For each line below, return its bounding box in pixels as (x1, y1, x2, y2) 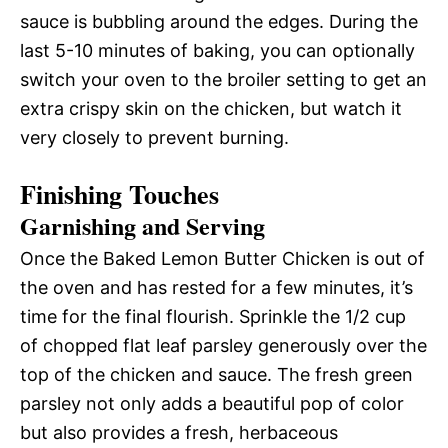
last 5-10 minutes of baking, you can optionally (20, 39, 415, 61)
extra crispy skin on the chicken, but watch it (20, 97, 402, 119)
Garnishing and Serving (20, 207, 265, 243)
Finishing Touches (20, 174, 219, 213)
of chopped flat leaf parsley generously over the (20, 334, 427, 356)
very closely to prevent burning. (20, 126, 289, 148)
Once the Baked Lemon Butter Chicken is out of (20, 247, 425, 269)
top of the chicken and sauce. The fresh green (20, 363, 413, 385)
